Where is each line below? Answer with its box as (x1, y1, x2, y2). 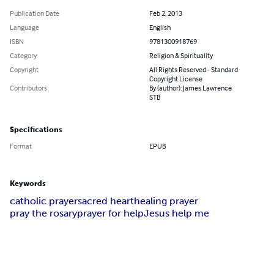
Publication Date (10, 9, 59, 18)
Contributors (10, 83, 47, 93)
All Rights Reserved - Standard (149, 65, 238, 75)
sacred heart (78, 195, 134, 207)
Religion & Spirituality (149, 51, 213, 61)
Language (10, 23, 39, 32)
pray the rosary (10, 207, 77, 220)
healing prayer (134, 195, 198, 207)
